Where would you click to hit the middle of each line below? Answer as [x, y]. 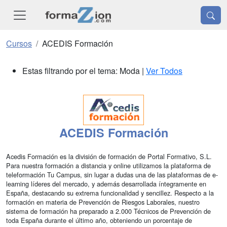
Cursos [19, 44]
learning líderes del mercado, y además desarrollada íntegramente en [106, 184]
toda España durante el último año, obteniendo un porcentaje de [99, 220]
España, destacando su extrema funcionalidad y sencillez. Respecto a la [110, 193]
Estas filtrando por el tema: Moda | [84, 71]
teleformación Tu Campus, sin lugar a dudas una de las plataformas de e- [112, 175]
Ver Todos [164, 71]
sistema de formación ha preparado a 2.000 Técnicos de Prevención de [108, 211]
